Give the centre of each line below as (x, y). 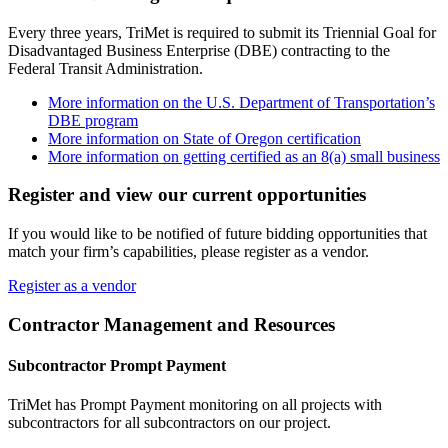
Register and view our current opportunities (187, 195)
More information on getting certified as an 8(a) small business (244, 156)
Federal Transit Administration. (105, 68)
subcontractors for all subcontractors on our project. (169, 423)
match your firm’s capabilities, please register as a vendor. (188, 251)
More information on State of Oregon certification (204, 138)
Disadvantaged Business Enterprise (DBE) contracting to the (199, 50)
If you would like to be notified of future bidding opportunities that (217, 233)
